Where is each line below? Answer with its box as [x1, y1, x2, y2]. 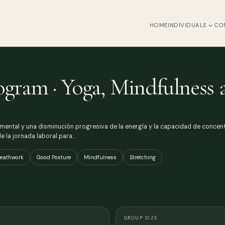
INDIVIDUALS [168, 21, 207, 29]
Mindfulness [84, 153, 117, 161]
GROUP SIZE [124, 215, 158, 221]
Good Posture [37, 153, 71, 161]
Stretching [130, 153, 156, 161]
